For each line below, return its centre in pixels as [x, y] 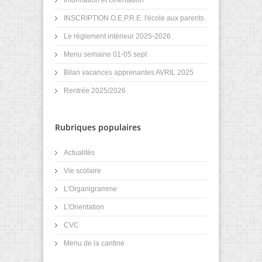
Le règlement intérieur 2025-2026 [117, 36]
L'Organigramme [90, 189]
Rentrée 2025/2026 [95, 90]
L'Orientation [84, 207]
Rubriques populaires [98, 127]
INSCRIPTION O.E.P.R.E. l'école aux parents [134, 18]
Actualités [79, 152]
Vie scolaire [82, 170]
